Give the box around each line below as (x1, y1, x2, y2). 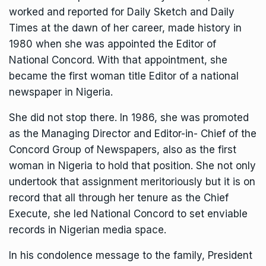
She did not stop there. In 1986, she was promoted (9, 112, 249, 124)
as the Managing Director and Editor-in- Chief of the (9, 128, 256, 140)
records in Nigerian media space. (9, 224, 166, 236)
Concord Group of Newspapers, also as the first (9, 144, 236, 156)
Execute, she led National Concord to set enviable (9, 208, 248, 220)
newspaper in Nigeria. (9, 86, 113, 99)
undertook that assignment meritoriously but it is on (9, 176, 255, 188)
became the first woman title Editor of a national (9, 70, 239, 83)
